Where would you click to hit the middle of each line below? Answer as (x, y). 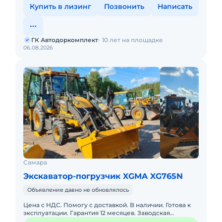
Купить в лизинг (61, 6)
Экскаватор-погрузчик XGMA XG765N (103, 176)
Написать (175, 6)
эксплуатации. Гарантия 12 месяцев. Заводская (97, 213)
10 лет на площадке (133, 40)
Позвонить (124, 6)
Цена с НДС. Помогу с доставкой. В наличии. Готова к (107, 205)
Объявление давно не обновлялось (78, 190)
